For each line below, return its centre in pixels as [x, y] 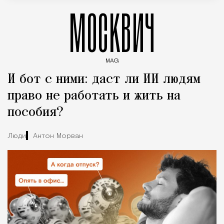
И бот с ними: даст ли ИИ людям [104, 79]
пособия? [35, 112]
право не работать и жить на [94, 96]
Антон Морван [58, 136]
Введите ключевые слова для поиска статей [119, 69]
